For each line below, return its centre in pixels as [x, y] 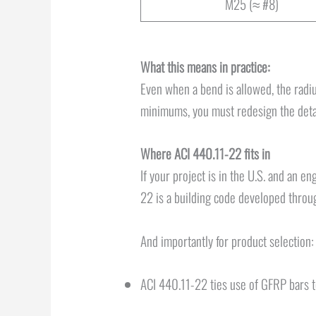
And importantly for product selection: [227, 240]
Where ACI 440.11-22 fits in [205, 153]
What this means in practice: [205, 66]
